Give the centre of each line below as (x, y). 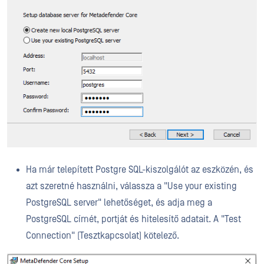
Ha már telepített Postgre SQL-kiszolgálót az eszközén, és (140, 170)
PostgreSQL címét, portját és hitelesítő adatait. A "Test (133, 220)
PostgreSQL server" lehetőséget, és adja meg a (119, 203)
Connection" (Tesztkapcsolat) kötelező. (103, 236)
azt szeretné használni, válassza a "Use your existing (131, 187)
